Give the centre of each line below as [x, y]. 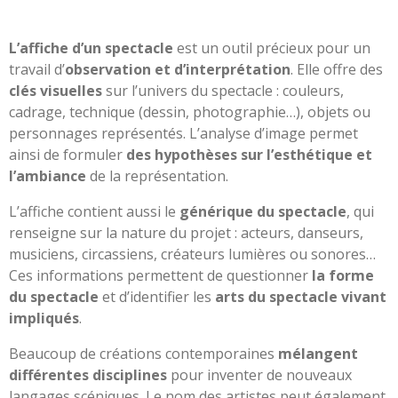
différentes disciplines [88, 374]
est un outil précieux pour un [272, 48]
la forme [343, 275]
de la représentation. [157, 175]
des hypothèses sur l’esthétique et [249, 154]
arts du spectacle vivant [301, 296]
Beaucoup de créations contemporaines [143, 353]
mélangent [318, 353]
